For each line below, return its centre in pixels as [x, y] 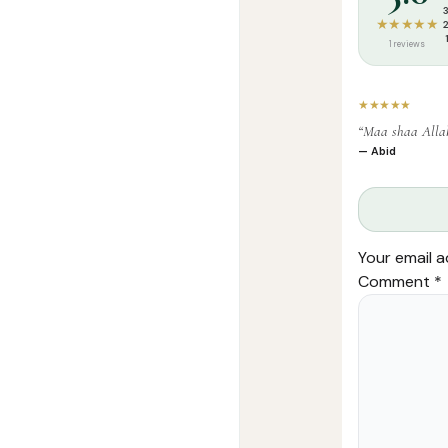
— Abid [377, 151]
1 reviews [407, 44]
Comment [396, 282]
